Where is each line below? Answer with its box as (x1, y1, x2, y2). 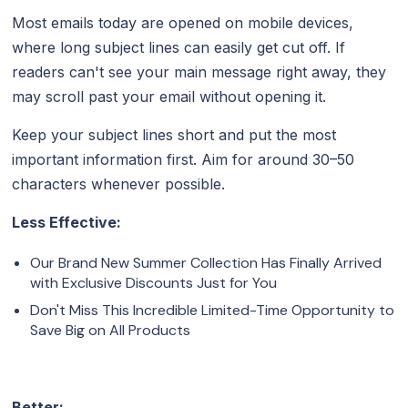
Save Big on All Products (30, 320, 191, 340)
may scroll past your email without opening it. (12, 87, 327, 106)
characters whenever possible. (12, 174, 226, 193)
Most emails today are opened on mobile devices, (12, 13, 354, 32)
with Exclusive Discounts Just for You (30, 272, 278, 292)
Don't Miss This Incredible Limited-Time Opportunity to (30, 300, 395, 320)
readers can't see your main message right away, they (12, 62, 387, 81)
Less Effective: (12, 212, 122, 231)
